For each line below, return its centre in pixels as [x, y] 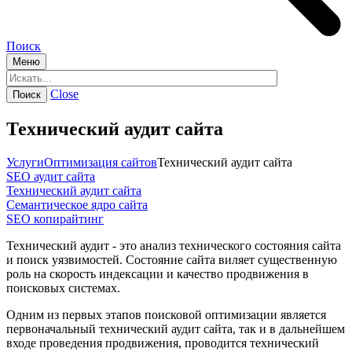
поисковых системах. [63, 288]
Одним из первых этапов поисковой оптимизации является [166, 314]
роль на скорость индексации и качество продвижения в [158, 273]
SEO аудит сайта [51, 176]
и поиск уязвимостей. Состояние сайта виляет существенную [172, 259]
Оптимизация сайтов [101, 162]
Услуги [25, 162]
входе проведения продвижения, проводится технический [163, 343]
